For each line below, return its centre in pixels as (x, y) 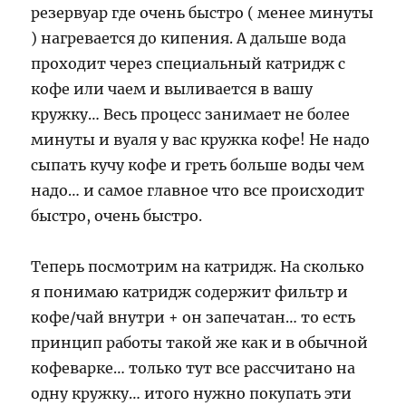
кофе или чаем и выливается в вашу (172, 89)
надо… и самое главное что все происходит (198, 190)
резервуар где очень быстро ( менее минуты (203, 13)
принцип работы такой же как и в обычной (200, 343)
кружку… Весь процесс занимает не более (191, 114)
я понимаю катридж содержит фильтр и (190, 292)
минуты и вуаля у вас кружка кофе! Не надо (201, 140)
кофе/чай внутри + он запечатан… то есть (193, 317)
